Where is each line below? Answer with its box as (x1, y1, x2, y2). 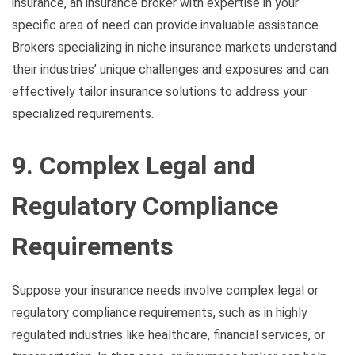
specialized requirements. (12, 105, 154, 121)
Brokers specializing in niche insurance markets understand (12, 39, 337, 55)
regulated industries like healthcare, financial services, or (12, 327, 325, 343)
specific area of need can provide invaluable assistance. (12, 17, 321, 32)
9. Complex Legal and (12, 151, 255, 181)
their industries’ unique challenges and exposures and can (12, 61, 329, 77)
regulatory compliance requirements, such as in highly (12, 305, 307, 321)
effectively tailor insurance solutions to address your (12, 83, 307, 99)
